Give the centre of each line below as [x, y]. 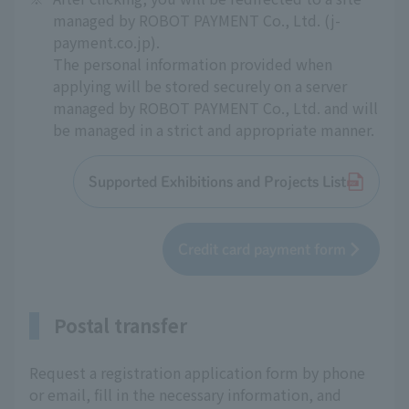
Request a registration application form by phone [197, 372]
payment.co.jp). [106, 42]
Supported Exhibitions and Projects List [217, 182]
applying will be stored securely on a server [200, 86]
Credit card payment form [262, 249]
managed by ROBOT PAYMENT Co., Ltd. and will [215, 108]
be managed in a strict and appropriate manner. [214, 130]
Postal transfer [121, 325]
